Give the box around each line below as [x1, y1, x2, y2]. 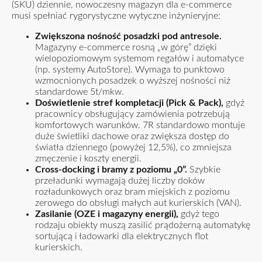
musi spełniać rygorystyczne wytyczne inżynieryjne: [12, 11, 220, 21]
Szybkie [187, 165, 220, 175]
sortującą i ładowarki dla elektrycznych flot [35, 232, 208, 242]
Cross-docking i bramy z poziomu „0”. [35, 165, 187, 175]
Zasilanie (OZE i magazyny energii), [35, 209, 178, 219]
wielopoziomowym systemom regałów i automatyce [35, 54, 244, 64]
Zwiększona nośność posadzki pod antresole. [35, 32, 222, 42]
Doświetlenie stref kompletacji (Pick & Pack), [35, 98, 223, 108]
